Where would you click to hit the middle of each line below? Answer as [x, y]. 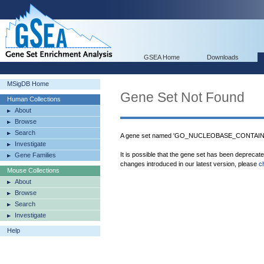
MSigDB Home [28, 84]
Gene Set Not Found [182, 97]
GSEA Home [162, 57]
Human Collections [34, 99]
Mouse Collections [33, 170]
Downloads [223, 57]
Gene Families [35, 155]
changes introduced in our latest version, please [189, 164]
